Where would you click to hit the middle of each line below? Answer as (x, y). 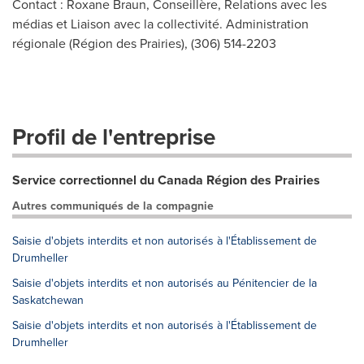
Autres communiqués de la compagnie (113, 206)
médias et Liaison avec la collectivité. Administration (160, 24)
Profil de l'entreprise (114, 137)
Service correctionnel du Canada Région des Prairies (166, 180)
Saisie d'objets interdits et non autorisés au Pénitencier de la (165, 284)
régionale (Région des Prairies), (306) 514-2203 (144, 44)
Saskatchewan (48, 301)
